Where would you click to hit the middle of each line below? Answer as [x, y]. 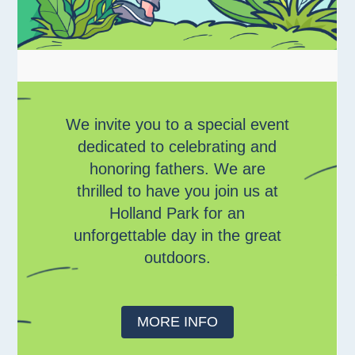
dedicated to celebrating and [177, 147]
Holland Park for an [177, 214]
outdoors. [177, 258]
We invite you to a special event [177, 125]
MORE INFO [177, 322]
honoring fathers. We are [177, 169]
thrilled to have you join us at [177, 191]
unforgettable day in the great [177, 236]
